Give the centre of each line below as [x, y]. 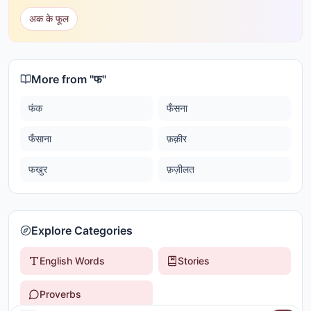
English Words [72, 261]
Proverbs [60, 294]
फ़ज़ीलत [180, 169]
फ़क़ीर [177, 138]
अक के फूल [49, 18]
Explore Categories [82, 230]
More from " [62, 79]
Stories [194, 261]
